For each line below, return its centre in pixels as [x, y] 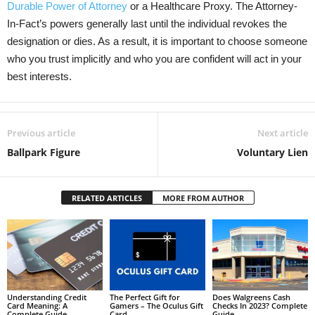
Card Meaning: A [37, 306]
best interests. [39, 76]
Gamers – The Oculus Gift [156, 306]
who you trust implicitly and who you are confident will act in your [154, 58]
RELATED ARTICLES [107, 198]
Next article [283, 133]
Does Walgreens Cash [251, 297]
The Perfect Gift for [144, 297]
